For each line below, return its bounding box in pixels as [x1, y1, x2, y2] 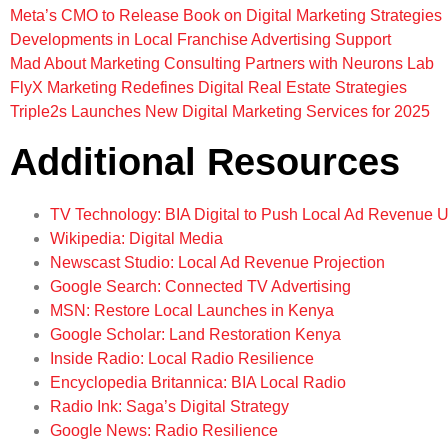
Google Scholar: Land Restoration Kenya [50, 325, 341, 343]
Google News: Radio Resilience [50, 421, 278, 439]
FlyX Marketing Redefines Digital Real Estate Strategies [10, 78, 407, 96]
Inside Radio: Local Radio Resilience [50, 349, 314, 367]
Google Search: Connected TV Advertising [50, 277, 351, 295]
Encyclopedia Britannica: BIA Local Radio [50, 373, 346, 391]
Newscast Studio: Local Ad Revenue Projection [50, 253, 385, 271]
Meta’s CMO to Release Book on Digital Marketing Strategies [10, 6, 442, 24]
